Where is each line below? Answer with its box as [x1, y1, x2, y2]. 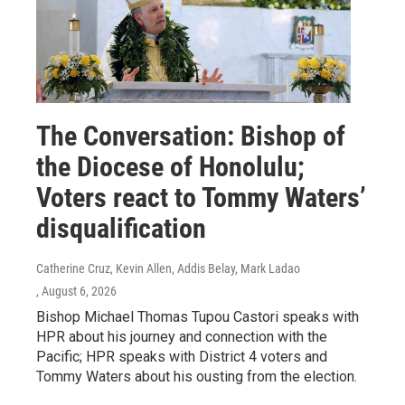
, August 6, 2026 [36, 283, 117, 298]
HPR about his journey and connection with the [36, 327, 327, 345]
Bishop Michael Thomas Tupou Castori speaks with [36, 307, 359, 325]
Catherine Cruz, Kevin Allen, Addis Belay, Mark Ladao [36, 260, 300, 276]
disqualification [36, 212, 206, 244]
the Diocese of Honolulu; [36, 150, 305, 183]
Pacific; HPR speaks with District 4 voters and [36, 347, 327, 365]
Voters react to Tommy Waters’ [36, 181, 366, 213]
